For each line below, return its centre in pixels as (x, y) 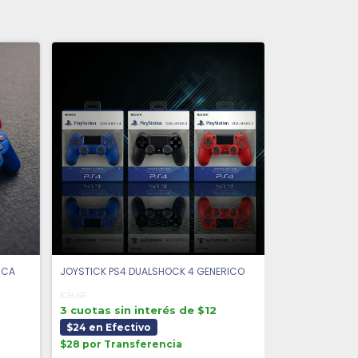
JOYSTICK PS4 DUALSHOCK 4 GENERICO (152, 272)
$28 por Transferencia (121, 344)
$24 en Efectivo (108, 328)
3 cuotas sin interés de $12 (138, 310)
